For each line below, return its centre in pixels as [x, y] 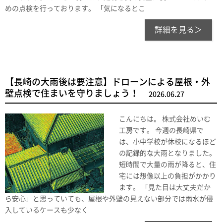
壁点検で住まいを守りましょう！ [72, 93]
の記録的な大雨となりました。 [167, 153]
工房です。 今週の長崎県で [161, 131]
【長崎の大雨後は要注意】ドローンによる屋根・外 [108, 82]
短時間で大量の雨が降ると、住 [167, 165]
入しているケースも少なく [47, 210]
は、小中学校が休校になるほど [167, 142]
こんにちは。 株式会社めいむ [165, 119]
